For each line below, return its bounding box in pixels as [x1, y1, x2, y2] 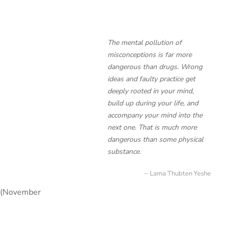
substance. [107, 147, 141, 156]
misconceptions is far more [107, 50, 192, 60]
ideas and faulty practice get [107, 74, 195, 84]
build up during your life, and [107, 98, 198, 108]
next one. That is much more [107, 123, 197, 132]
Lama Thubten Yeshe [150, 169, 211, 178]
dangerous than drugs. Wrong [107, 62, 202, 72]
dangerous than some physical [107, 135, 203, 144]
